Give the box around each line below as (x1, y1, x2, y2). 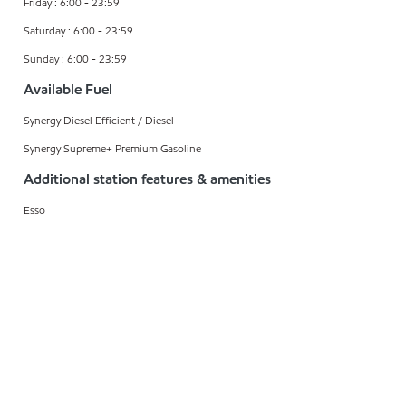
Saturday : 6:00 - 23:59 (24, 22, 133, 38)
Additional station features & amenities (24, 169, 271, 188)
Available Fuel (24, 79, 112, 99)
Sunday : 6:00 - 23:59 (24, 50, 127, 66)
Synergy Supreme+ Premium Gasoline (24, 140, 201, 156)
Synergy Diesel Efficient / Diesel (24, 111, 174, 128)
